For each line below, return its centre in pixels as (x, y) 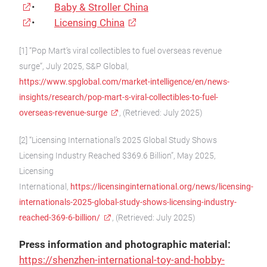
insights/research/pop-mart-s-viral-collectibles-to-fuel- (119, 97)
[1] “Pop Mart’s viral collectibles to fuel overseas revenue (120, 51)
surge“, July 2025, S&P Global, (74, 66)
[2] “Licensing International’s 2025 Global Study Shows (118, 140)
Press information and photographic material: (125, 245)
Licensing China (89, 23)
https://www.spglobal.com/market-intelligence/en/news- (124, 82)
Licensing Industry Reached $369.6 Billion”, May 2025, (117, 156)
